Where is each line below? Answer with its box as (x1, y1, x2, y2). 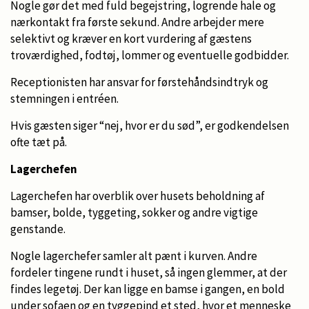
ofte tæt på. (10, 134, 67, 150)
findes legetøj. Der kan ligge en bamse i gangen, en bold (10, 281, 285, 297)
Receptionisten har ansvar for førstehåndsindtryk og (10, 74, 268, 90)
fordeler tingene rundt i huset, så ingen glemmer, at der (10, 264, 287, 280)
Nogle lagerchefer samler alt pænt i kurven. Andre (10, 248, 257, 263)
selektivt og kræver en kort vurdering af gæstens (10, 30, 252, 46)
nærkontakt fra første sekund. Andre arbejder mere (10, 14, 264, 30)
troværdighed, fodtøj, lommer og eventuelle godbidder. (10, 47, 289, 63)
